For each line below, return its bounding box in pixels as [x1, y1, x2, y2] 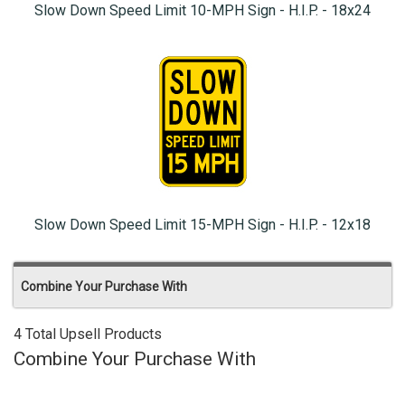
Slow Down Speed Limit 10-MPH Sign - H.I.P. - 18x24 [34, 2, 371, 20]
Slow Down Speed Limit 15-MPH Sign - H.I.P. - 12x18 [34, 216, 371, 234]
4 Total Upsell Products [14, 325, 162, 344]
